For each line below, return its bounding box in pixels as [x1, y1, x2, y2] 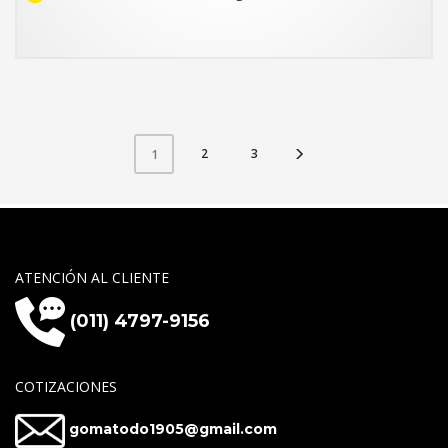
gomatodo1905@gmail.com [69, 420, 277, 439]
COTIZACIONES [15, 376, 117, 396]
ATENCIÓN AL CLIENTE [15, 267, 169, 287]
